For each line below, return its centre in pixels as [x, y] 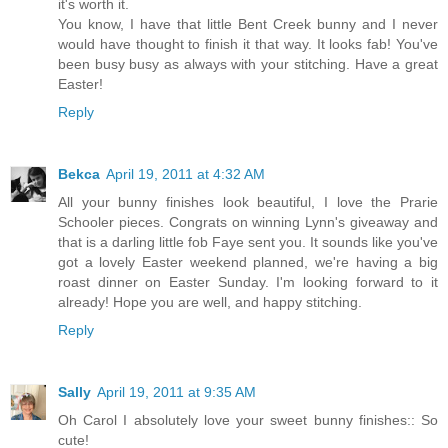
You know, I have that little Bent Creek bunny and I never [248, 23]
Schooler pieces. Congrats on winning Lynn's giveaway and [248, 221]
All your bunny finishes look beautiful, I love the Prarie [248, 201]
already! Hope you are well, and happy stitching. [210, 301]
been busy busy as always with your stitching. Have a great [248, 63]
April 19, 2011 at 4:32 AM [185, 173]
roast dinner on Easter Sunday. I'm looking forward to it [248, 281]
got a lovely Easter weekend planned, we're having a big [248, 261]
